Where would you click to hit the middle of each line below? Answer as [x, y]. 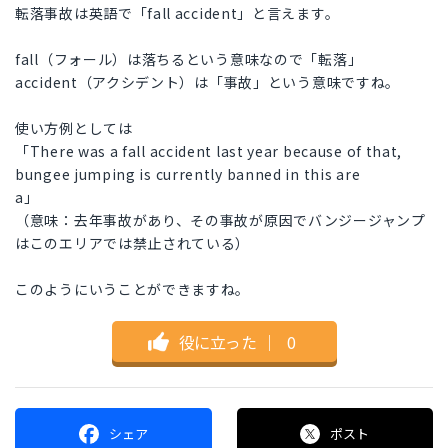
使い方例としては [74, 128]
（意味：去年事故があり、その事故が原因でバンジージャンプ [220, 220]
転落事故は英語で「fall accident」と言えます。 [177, 13]
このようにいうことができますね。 [133, 289]
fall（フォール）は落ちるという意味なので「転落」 [189, 59]
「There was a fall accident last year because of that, [209, 151]
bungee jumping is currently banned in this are [188, 174]
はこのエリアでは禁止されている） [133, 243]
